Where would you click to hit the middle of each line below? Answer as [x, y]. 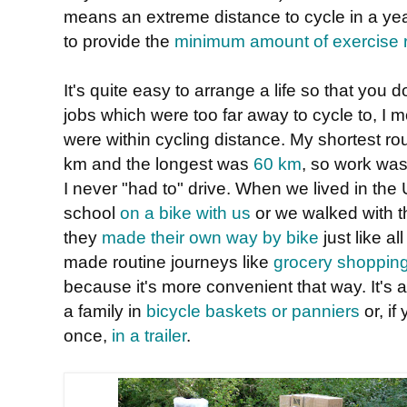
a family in [105, 310]
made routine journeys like [169, 261]
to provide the [119, 40]
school [92, 212]
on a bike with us [185, 212]
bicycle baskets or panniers [253, 310]
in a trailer [149, 335]
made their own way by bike [210, 237]
